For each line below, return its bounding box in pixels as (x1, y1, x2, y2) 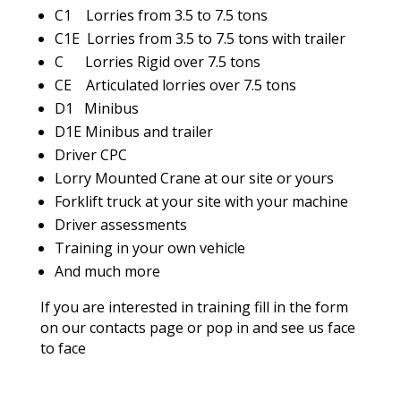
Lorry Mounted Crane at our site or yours (54, 167, 334, 188)
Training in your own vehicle (54, 237, 245, 258)
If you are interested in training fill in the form (39, 296, 348, 317)
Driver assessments (54, 214, 187, 235)
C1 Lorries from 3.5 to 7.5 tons (54, 4, 268, 25)
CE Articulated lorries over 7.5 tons (54, 74, 296, 95)
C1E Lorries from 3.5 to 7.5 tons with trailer (54, 28, 346, 48)
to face (39, 337, 86, 358)
